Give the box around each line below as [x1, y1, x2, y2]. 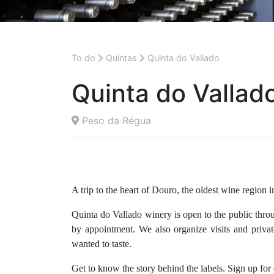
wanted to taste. [72, 239, 131, 249]
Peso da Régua [79, 114, 151, 127]
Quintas [106, 53, 137, 63]
